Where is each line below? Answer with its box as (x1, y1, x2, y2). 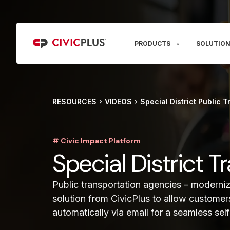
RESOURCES (52, 97, 97, 106)
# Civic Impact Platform (52, 136, 141, 145)
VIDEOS (105, 97, 132, 106)
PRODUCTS (135, 39, 170, 47)
